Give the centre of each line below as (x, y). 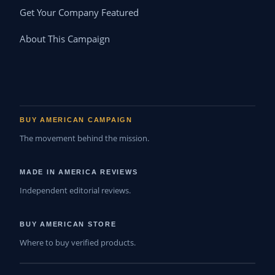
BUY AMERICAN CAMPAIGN (76, 120)
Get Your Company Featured (79, 13)
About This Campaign (65, 39)
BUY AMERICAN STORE (68, 224)
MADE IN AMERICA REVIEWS (79, 172)
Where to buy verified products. (78, 243)
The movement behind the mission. (84, 138)
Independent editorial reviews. (75, 191)
